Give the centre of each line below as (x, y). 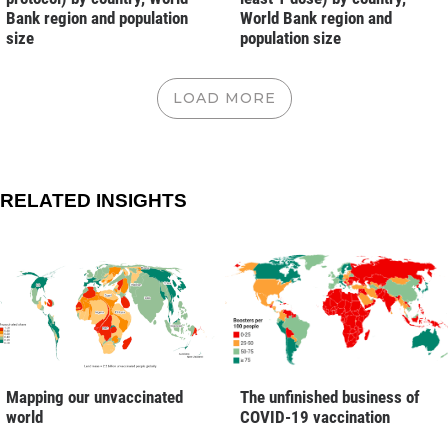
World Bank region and (316, 17)
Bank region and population (97, 17)
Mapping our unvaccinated (94, 396)
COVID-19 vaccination (315, 416)
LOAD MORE (224, 97)
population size (290, 37)
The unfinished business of (330, 396)
